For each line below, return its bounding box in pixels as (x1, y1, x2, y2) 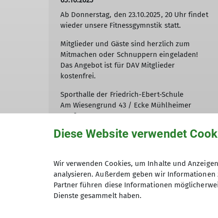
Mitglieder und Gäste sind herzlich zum (60, 39, 190, 49)
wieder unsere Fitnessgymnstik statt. (60, 21, 182, 30)
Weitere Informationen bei (60, 141, 150, 150)
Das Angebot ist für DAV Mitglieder (60, 61, 175, 70)
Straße (60, 111, 81, 121)
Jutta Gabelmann (149, 141, 205, 150)
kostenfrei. (60, 72, 96, 81)
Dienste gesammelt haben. (53, 191, 142, 200)
